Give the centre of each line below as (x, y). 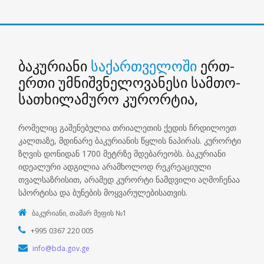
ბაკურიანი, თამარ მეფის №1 (79, 213)
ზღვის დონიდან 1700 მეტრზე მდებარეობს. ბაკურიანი (122, 153)
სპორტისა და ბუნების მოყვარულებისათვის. (103, 192)
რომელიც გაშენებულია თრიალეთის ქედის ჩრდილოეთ (128, 127)
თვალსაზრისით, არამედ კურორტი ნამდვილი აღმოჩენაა (129, 179)
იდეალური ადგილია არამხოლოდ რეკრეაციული (115, 166)
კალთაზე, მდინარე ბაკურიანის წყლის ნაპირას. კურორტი (130, 140)
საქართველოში (146, 65)
